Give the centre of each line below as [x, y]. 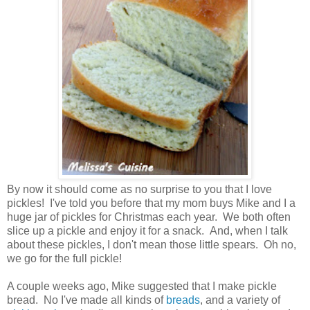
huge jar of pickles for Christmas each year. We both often [149, 217]
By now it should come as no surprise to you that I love [139, 189]
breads [183, 300]
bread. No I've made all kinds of [86, 300]
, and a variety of [240, 300]
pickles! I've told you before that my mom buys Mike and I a [151, 203]
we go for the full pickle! [64, 258]
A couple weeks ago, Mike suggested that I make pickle [142, 286]
